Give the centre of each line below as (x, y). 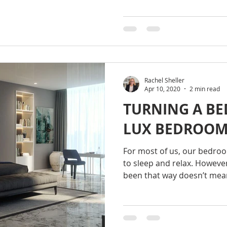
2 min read (205, 89)
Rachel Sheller (164, 80)
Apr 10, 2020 (162, 89)
